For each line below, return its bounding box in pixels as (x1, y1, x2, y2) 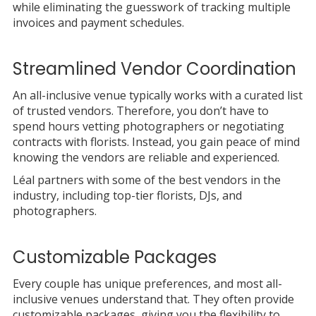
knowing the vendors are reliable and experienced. (12, 149, 279, 165)
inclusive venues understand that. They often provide (12, 291, 294, 307)
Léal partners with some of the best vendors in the (12, 171, 281, 188)
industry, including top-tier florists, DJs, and (12, 187, 242, 203)
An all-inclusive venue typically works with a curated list (12, 87, 303, 103)
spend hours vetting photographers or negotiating (12, 118, 284, 134)
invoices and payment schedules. (12, 14, 184, 30)
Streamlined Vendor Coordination (12, 56, 296, 80)
